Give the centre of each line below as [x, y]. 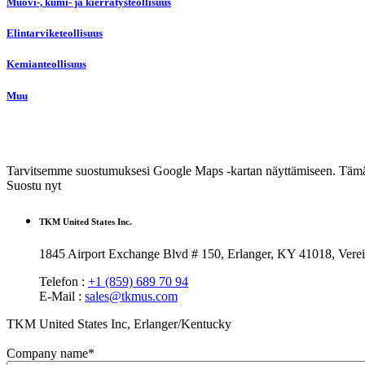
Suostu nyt [34, 185]
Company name [47, 354]
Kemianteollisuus [46, 64]
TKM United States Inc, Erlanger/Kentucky [119, 323]
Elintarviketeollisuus [55, 33]
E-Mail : [62, 296]
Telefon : [64, 281]
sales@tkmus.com [131, 296]
